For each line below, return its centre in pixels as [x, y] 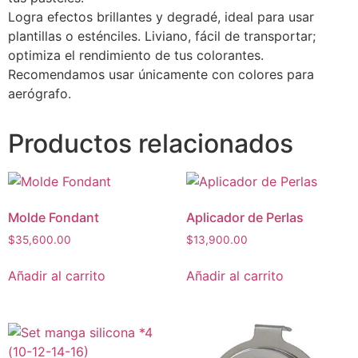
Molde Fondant [54, 217]
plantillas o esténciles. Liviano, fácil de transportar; [162, 36]
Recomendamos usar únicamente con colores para [161, 74]
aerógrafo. [40, 93]
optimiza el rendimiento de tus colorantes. [136, 55]
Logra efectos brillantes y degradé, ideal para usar [161, 16]
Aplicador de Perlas [245, 217]
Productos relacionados [151, 143]
